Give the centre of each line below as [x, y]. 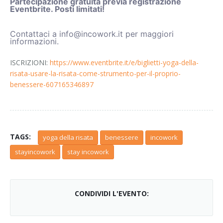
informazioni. [34, 41]
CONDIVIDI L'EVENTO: [111, 193]
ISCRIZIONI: [30, 62]
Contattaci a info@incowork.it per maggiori [92, 34]
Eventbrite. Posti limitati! [57, 9]
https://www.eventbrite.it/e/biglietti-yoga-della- [124, 62]
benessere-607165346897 [52, 84]
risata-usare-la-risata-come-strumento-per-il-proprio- [95, 73]
